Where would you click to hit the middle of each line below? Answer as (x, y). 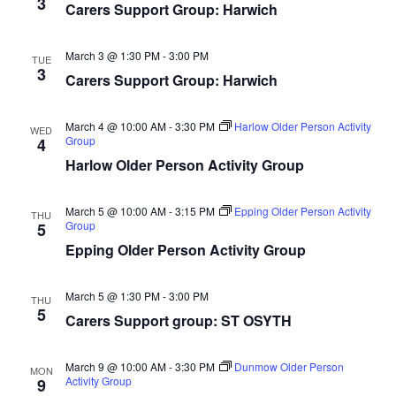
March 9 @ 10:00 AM (115, 366)
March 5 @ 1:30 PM (112, 296)
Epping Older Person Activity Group (185, 250)
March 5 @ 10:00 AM (115, 211)
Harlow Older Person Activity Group (184, 165)
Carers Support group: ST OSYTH (178, 320)
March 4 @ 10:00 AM (115, 126)
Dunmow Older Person (289, 366)
